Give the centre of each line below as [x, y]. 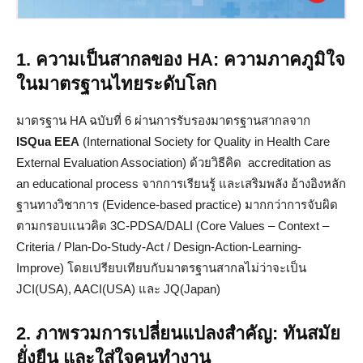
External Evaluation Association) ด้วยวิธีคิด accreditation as [174, 162]
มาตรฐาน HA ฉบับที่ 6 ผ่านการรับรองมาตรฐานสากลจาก [163, 120]
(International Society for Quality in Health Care [205, 141]
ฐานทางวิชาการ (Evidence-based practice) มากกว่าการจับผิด [177, 204]
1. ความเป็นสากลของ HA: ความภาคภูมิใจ [181, 59]
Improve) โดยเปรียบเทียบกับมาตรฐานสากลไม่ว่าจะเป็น [161, 267]
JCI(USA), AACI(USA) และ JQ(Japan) [120, 288]
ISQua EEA [48, 141]
